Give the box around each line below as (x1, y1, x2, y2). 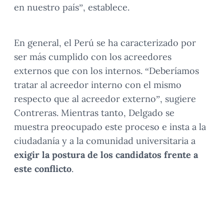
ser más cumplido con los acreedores (14, 51, 171, 63)
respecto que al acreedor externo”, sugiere (14, 93, 196, 105)
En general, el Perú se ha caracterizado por (14, 37, 196, 49)
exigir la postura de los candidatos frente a (14, 149, 198, 161)
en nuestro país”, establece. (14, 1, 129, 13)
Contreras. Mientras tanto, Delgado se (14, 107, 174, 119)
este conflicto (14, 163, 71, 175)
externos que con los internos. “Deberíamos (14, 65, 199, 77)
